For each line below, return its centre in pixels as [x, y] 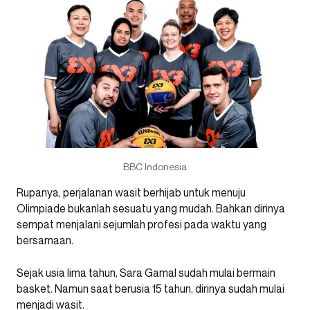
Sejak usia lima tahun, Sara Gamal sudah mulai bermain [146, 272]
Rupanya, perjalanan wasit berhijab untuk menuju [131, 192]
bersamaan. [45, 240]
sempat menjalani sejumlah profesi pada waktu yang [142, 224]
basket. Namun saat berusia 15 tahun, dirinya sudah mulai [151, 288]
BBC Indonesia [155, 166]
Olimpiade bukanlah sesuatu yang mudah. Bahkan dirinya [151, 208]
